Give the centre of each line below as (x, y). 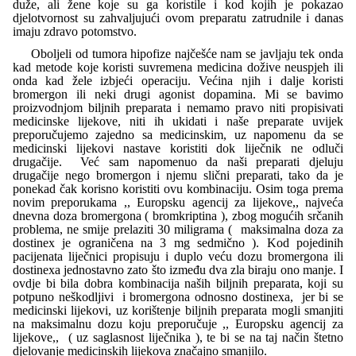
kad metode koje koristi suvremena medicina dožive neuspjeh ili (178, 67)
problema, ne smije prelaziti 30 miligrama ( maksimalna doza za (178, 229)
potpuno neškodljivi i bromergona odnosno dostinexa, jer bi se (178, 297)
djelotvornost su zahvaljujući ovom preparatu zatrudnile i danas (178, 18)
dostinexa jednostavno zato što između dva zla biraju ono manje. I (178, 270)
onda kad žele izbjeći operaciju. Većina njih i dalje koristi (178, 81)
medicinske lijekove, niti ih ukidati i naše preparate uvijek (178, 121)
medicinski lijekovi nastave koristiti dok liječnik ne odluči (178, 148)
